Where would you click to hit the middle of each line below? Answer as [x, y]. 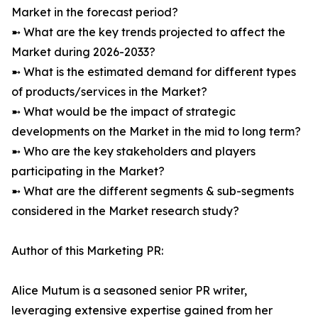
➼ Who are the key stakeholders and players [133, 152]
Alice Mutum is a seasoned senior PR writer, [129, 291]
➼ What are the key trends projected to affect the [148, 32]
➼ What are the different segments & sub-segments [153, 191]
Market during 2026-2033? [83, 52]
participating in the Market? [88, 171]
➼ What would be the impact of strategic [124, 112]
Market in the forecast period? [95, 12]
